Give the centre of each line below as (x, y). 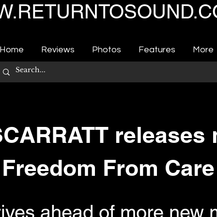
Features (157, 50)
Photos (107, 50)
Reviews (58, 50)
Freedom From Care (108, 168)
